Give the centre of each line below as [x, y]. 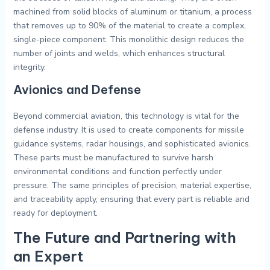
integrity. [29, 67]
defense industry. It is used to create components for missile [128, 130]
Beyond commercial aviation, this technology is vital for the [126, 116]
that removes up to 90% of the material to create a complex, [129, 26]
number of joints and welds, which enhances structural [119, 54]
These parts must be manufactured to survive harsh [113, 158]
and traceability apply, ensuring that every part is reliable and [131, 199]
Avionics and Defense [77, 90]
